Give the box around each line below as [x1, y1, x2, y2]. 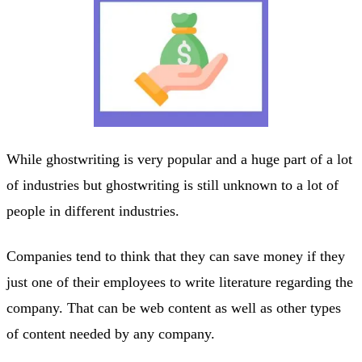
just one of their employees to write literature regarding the [6, 273, 353, 290]
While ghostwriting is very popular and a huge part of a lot [6, 150, 352, 167]
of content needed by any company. [6, 325, 215, 342]
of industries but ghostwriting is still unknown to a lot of [6, 176, 339, 193]
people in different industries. [6, 202, 179, 219]
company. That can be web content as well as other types [6, 299, 341, 316]
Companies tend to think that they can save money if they [6, 247, 345, 264]
